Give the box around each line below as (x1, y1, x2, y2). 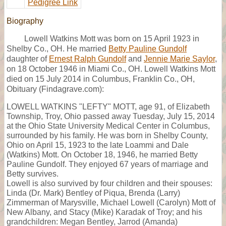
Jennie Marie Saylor (144, 54, 215, 63)
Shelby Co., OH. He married (7, 44, 108, 53)
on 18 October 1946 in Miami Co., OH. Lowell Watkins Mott (7, 64, 215, 73)
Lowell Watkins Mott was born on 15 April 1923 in (24, 34, 199, 43)
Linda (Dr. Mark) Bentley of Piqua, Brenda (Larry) (7, 188, 180, 197)
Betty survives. (7, 169, 59, 178)
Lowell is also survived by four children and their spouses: (7, 179, 212, 188)
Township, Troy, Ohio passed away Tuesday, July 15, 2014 (7, 111, 215, 121)
